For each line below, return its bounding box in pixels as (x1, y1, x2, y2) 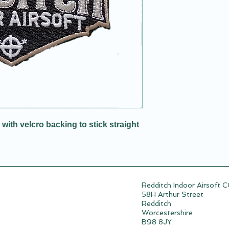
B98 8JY (142, 218, 172, 226)
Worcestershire (142, 209, 193, 217)
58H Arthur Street (142, 190, 204, 198)
